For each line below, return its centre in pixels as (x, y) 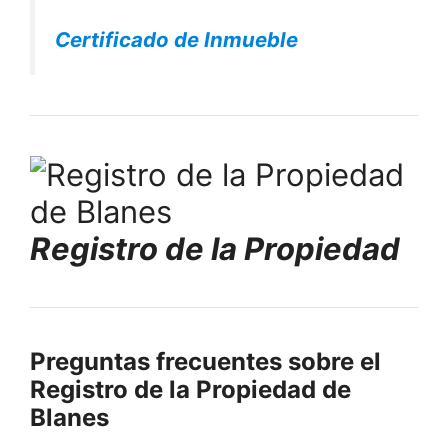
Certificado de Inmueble (176, 39)
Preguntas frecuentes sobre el (205, 361)
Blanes (69, 417)
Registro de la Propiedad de (190, 389)
